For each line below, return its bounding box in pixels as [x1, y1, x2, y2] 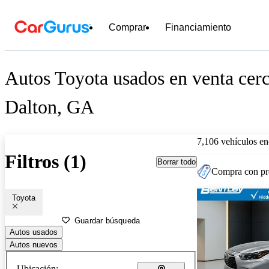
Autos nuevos [10, 240, 58, 249]
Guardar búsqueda [74, 216, 141, 225]
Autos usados [10, 227, 58, 237]
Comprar [109, 22, 146, 32]
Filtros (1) [5, 151, 86, 173]
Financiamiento [165, 22, 231, 32]
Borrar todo [157, 157, 196, 166]
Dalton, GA [5, 96, 94, 118]
